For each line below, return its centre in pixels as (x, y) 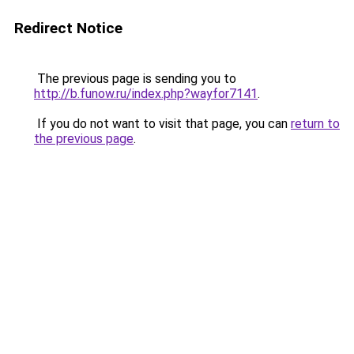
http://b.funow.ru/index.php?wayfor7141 (146, 94)
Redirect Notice (68, 28)
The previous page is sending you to (135, 79)
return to (315, 124)
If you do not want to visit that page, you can (162, 124)
